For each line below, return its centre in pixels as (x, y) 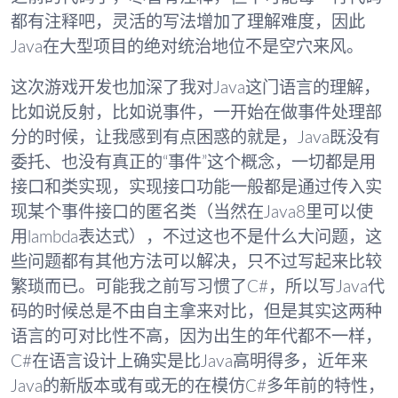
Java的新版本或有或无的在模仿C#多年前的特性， (198, 386)
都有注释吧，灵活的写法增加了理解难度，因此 (188, 23)
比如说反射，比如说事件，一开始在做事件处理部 (196, 113)
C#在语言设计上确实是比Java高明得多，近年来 (189, 362)
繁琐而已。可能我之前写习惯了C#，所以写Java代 (198, 287)
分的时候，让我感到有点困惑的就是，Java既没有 (195, 138)
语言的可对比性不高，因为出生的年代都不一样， (196, 337)
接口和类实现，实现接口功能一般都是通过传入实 (196, 187)
